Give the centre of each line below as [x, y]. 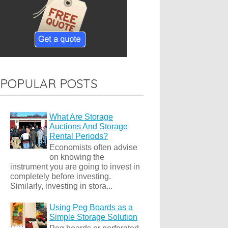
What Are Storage [81, 117]
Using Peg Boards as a [91, 207]
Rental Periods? [79, 136]
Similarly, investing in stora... [61, 186]
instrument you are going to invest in [75, 167]
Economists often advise [93, 148]
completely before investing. [61, 177]
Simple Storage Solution [93, 217]
